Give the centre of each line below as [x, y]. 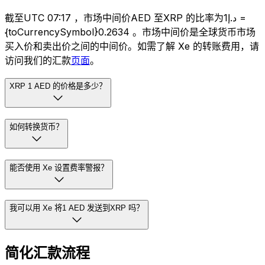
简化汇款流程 [47, 253]
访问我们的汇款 [38, 61]
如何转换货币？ [36, 127]
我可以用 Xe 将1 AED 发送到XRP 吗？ [77, 208]
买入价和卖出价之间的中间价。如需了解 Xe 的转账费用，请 [132, 46]
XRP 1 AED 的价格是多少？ [58, 86]
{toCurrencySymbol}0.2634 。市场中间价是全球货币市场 [130, 32]
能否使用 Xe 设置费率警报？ [59, 167]
